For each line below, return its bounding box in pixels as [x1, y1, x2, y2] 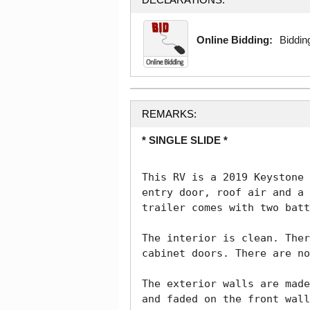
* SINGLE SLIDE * [142, 134, 228, 147]
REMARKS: [142, 108, 197, 120]
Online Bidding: [197, 34, 273, 46]
